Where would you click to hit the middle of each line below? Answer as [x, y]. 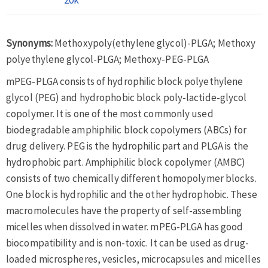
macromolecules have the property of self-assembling [124, 210]
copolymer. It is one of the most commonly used [110, 113]
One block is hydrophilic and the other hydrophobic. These [132, 194]
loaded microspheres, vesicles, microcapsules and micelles [133, 259]
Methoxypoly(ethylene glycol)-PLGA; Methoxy [155, 43]
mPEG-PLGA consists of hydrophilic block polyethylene [125, 81]
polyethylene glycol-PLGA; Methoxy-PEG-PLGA [108, 59]
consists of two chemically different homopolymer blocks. [131, 178]
